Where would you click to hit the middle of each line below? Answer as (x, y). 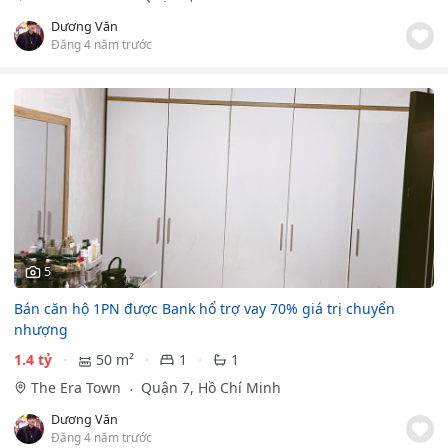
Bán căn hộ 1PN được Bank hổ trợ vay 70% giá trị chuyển (204, 308)
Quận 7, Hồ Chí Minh (208, 388)
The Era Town (77, 388)
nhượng (41, 329)
